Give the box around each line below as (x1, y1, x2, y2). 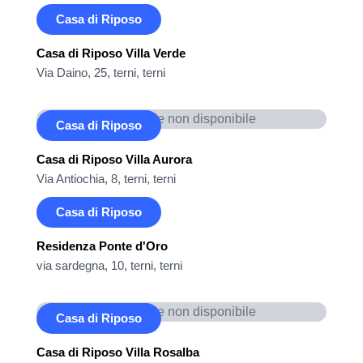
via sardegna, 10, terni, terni (36, 258, 182, 272)
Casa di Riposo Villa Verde (36, 46, 186, 60)
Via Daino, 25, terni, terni (36, 66, 165, 79)
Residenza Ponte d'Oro (36, 239, 168, 253)
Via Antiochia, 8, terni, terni (36, 172, 176, 186)
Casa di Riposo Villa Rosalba (36, 345, 199, 359)
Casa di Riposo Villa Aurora (36, 152, 192, 166)
